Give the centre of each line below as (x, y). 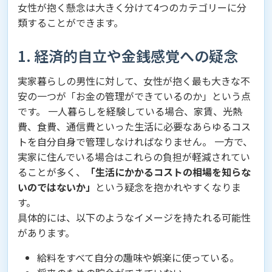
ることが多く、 (52, 172)
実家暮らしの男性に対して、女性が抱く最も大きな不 (134, 80)
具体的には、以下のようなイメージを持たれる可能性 (134, 217)
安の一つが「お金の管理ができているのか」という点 (134, 96)
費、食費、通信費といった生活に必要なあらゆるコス (134, 126)
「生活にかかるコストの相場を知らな (168, 172)
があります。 (46, 232)
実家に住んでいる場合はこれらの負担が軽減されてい (134, 156)
